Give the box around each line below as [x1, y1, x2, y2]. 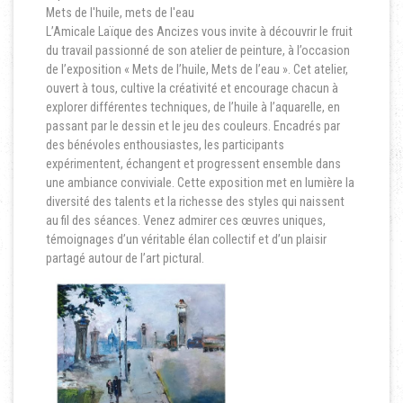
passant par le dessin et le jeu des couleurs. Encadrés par [45, 119, 340, 134]
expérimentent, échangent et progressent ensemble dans [45, 157, 341, 172]
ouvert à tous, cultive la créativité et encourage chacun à [45, 81, 338, 96]
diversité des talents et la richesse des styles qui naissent [45, 194, 345, 210]
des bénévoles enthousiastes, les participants [45, 138, 284, 153]
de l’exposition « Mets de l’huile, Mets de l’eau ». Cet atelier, [45, 62, 348, 77]
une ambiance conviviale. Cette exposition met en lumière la [45, 175, 354, 191]
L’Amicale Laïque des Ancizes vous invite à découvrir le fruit [45, 24, 353, 40]
